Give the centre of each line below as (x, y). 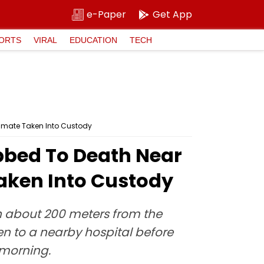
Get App (172, 14)
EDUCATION (93, 40)
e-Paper (106, 14)
